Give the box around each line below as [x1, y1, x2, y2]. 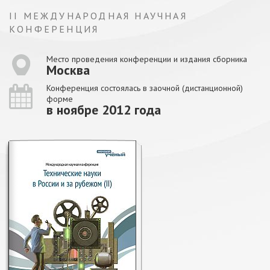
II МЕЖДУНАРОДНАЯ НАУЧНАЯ [9, 10, 187, 22]
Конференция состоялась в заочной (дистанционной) [46, 83, 243, 93]
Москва [46, 61, 90, 78]
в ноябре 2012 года [46, 101, 161, 118]
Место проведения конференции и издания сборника [46, 54, 247, 64]
